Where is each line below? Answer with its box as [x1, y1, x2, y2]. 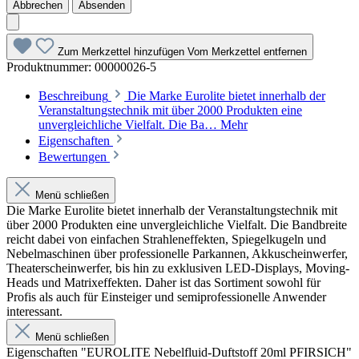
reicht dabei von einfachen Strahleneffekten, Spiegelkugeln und [6, 232, 326, 246]
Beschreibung [38, 88, 108, 103]
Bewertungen [38, 149, 110, 163]
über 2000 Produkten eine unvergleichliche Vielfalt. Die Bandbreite [6, 217, 347, 232]
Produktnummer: [6, 59, 95, 74]
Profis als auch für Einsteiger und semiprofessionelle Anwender [6, 289, 326, 304]
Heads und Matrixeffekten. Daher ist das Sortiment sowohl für [6, 275, 321, 289]
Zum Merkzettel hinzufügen [58, 45, 188, 58]
